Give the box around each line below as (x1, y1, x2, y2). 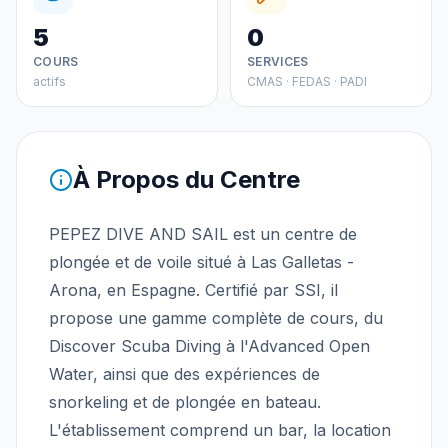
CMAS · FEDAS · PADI (247, 74, 367, 89)
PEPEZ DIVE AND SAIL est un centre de (49, 224, 357, 244)
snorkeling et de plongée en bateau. (49, 392, 321, 412)
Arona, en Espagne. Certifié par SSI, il (49, 280, 338, 300)
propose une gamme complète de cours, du (49, 308, 383, 328)
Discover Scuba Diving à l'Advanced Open (49, 336, 370, 356)
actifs (33, 74, 66, 89)
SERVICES (247, 54, 309, 69)
